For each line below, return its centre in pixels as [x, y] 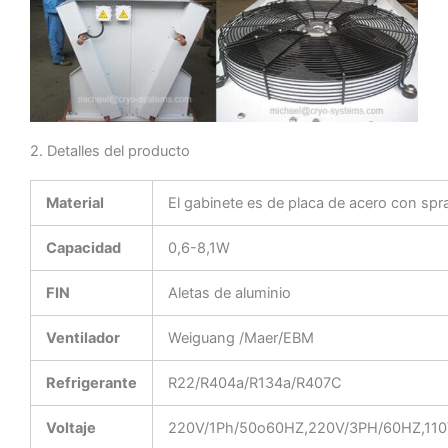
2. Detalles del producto [110, 151]
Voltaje [70, 428]
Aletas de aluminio [229, 293]
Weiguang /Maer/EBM [240, 338]
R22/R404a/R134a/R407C [254, 383]
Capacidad [83, 248]
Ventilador [82, 338]
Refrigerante [91, 383]
